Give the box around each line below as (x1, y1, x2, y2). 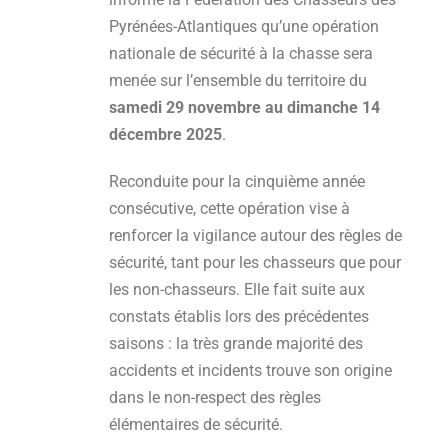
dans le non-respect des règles (109, 387, 321, 407)
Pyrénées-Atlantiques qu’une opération (109, 16, 379, 36)
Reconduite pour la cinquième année (109, 171, 365, 191)
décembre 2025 (109, 124, 222, 144)
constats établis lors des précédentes (109, 306, 369, 326)
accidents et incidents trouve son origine (109, 360, 392, 380)
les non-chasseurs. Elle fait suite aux (109, 279, 365, 299)
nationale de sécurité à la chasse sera (109, 43, 373, 63)
